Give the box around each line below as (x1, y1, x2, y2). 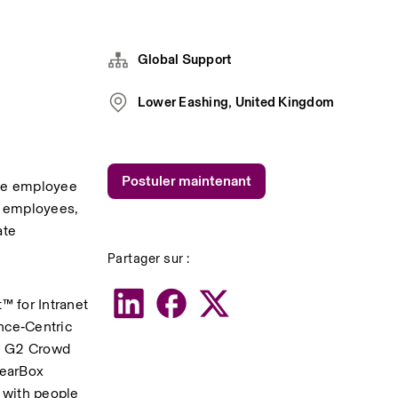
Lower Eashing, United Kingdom (137, 92, 335, 112)
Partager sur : (107, 248, 190, 268)
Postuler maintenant (121, 172, 251, 189)
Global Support (137, 49, 232, 69)
